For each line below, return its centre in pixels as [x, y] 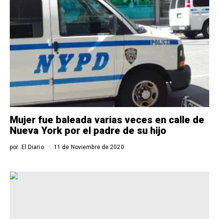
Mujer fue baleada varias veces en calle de [107, 120]
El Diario [33, 147]
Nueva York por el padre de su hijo [88, 130]
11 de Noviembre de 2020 [88, 147]
